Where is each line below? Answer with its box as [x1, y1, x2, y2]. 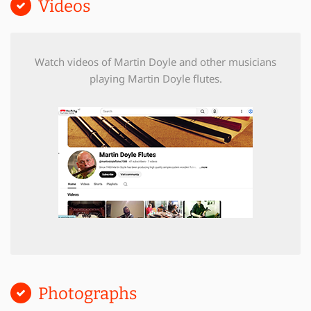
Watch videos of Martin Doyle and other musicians [35, 54, 276, 69]
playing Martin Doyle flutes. [89, 71, 222, 85]
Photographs [38, 283, 137, 303]
